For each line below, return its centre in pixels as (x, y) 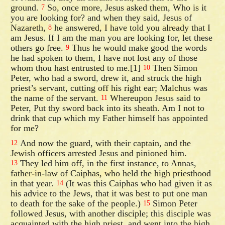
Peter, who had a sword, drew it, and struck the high (106, 78)
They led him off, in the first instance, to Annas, (107, 163)
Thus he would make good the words (138, 47)
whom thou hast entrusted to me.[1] (77, 68)
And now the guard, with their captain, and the (104, 143)
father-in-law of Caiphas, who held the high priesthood (111, 173)
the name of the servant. (56, 98)
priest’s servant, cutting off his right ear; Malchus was (109, 88)
